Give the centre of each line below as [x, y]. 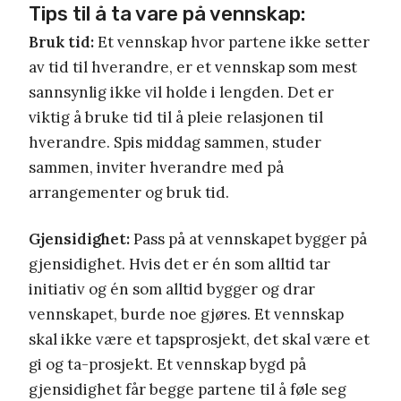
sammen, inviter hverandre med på [156, 168]
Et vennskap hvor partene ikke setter [232, 43]
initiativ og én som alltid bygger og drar [172, 290]
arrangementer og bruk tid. [129, 193]
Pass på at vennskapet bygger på [250, 239]
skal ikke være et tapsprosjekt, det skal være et [199, 340]
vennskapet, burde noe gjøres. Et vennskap [186, 315]
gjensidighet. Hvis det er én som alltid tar [179, 264]
